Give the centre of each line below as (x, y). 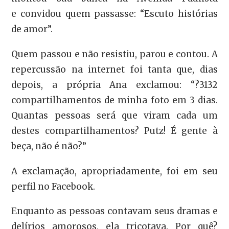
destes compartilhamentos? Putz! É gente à (114, 131)
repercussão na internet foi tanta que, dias (114, 69)
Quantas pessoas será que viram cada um (114, 115)
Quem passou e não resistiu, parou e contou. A (114, 54)
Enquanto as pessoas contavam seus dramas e (114, 211)
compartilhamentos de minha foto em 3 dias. (114, 100)
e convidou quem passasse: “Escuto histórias (114, 14)
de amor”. (32, 29)
